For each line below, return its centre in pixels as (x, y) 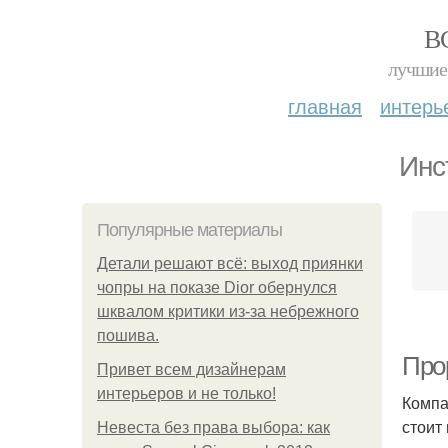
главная (325, 105)
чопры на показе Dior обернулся (217, 287)
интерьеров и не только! (186, 393)
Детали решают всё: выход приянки (230, 263)
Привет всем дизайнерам (191, 369)
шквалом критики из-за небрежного (228, 311)
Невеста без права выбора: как (213, 427)
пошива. (128, 335)
